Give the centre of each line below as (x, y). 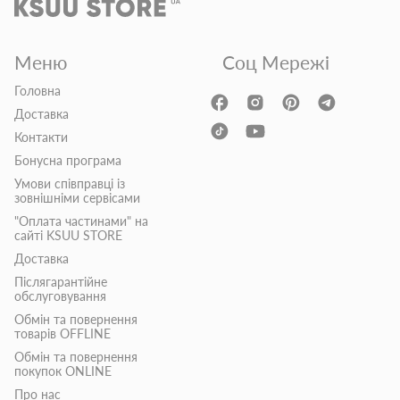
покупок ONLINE (63, 371)
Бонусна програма (68, 161)
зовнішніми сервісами (77, 198)
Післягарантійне (61, 282)
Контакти (41, 137)
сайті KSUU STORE (68, 236)
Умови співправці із (70, 184)
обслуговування (60, 296)
